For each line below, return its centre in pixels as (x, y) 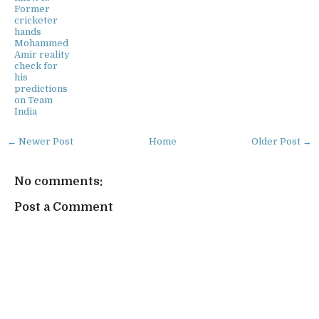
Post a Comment (64, 207)
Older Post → (282, 141)
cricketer (36, 20)
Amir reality (42, 54)
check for (36, 66)
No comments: (58, 182)
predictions (41, 88)
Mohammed (41, 43)
